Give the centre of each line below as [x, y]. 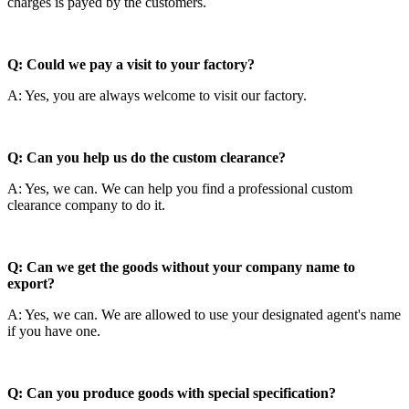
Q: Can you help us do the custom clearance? [147, 157]
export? [31, 283]
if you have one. [54, 330]
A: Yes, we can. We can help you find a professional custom [180, 188]
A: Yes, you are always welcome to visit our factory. [157, 95]
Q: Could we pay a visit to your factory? [131, 64]
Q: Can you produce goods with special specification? [172, 393]
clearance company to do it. [86, 204]
